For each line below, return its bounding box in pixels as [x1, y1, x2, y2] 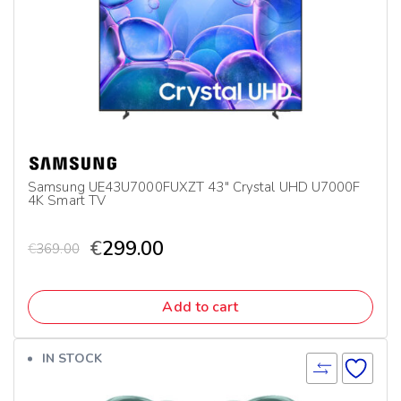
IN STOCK [42, 350, 102, 367]
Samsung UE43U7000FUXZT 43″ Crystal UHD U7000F [28, 178, 361, 196]
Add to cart [162, 297, 239, 317]
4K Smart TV [28, 192, 107, 209]
